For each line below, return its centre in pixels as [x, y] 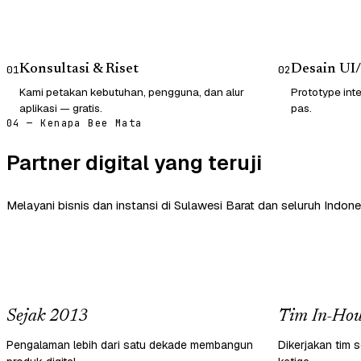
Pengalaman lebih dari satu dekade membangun [130, 344]
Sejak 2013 [47, 316]
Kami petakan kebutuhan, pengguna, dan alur [132, 91]
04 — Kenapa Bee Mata [75, 123]
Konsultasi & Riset [79, 69]
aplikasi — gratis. [61, 108]
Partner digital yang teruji [134, 162]
